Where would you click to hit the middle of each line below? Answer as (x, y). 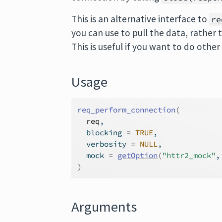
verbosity (104, 144)
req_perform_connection (127, 110)
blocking (102, 133)
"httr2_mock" (189, 155)
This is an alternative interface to (140, 19)
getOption (138, 155)
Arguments (104, 207)
